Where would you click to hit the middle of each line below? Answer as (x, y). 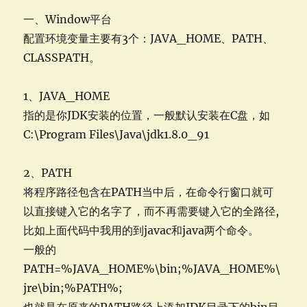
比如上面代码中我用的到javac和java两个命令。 (142, 230)
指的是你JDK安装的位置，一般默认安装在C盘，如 (147, 115)
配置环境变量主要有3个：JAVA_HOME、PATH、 (149, 38)
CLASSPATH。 (62, 58)
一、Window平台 (68, 19)
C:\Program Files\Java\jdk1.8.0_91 (116, 134)
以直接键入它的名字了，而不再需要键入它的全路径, (151, 211)
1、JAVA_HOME (67, 96)
